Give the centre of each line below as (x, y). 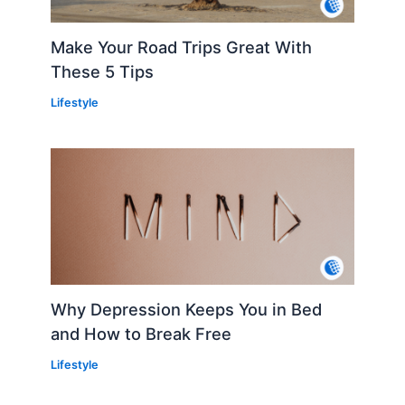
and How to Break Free (141, 334)
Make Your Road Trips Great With (182, 47)
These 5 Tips (103, 72)
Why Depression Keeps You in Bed (187, 310)
